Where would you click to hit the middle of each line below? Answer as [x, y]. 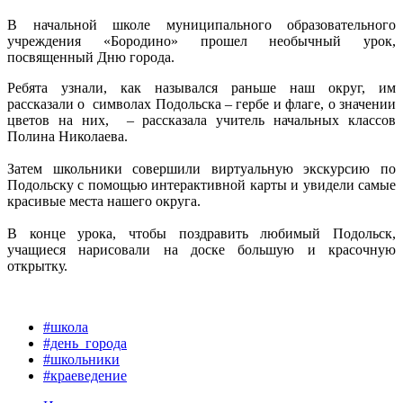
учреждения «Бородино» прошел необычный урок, [201, 40]
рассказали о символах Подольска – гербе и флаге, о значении [201, 103]
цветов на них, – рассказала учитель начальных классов [201, 120]
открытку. [37, 265]
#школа [66, 327]
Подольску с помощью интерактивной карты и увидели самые [201, 184]
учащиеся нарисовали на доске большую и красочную [201, 249]
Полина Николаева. [67, 136]
